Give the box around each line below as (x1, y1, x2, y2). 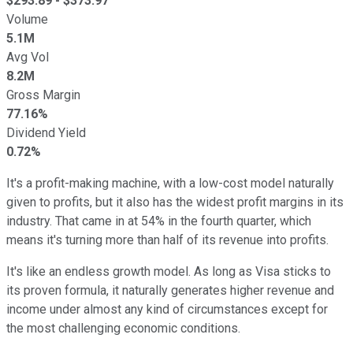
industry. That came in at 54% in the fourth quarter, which (6, 213, 311, 229)
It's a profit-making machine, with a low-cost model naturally (6, 175, 334, 191)
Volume (6, 11, 48, 27)
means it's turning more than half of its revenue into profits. (6, 232, 329, 247)
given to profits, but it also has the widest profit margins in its (6, 194, 344, 210)
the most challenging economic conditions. (6, 320, 240, 336)
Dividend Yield (6, 124, 86, 140)
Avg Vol (6, 49, 49, 65)
